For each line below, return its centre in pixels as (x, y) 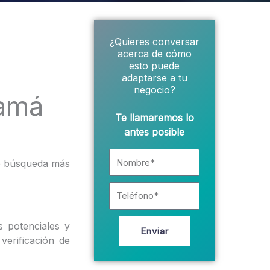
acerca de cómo (154, 53)
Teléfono (129, 189)
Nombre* (130, 155)
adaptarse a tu (154, 77)
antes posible (154, 132)
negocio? (154, 89)
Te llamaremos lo (154, 117)
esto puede (154, 65)
